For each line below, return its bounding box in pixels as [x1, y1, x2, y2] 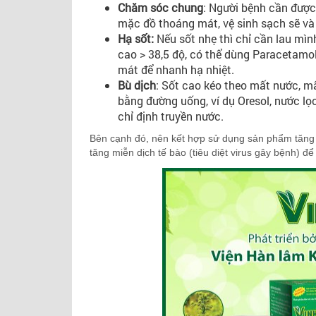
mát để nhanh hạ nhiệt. [118, 62, 240, 77]
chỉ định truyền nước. [118, 109, 226, 123]
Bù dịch [118, 78, 156, 92]
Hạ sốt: [118, 31, 154, 46]
